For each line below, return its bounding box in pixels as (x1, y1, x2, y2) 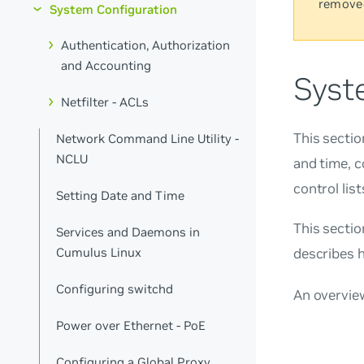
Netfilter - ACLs (61, 94, 149, 110)
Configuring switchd (56, 280, 174, 297)
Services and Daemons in (56, 223, 201, 240)
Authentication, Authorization (61, 37, 231, 54)
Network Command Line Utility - (56, 131, 240, 147)
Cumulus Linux (56, 244, 142, 260)
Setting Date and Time (56, 188, 185, 204)
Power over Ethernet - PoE (56, 317, 206, 333)
